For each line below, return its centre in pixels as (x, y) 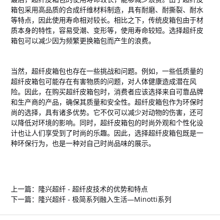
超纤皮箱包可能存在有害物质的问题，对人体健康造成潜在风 (104, 81)
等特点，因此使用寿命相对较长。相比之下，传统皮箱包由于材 (107, 20)
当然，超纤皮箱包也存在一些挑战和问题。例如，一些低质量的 (107, 71)
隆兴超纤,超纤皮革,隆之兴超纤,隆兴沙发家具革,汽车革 (93, 174)
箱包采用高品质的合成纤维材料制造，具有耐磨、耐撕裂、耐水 (107, 10)
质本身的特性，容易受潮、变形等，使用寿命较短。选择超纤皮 (107, 30)
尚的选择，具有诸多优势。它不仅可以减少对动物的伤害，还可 (107, 112)
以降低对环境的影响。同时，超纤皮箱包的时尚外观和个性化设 (107, 123)
